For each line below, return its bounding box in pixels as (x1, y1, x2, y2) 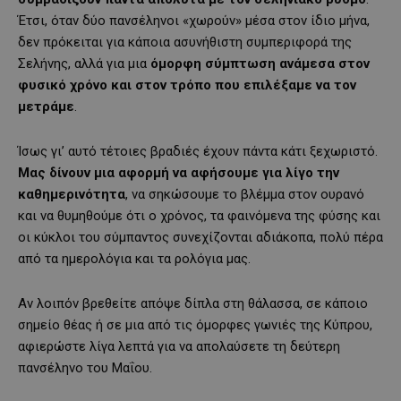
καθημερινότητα (18, 185, 125, 202)
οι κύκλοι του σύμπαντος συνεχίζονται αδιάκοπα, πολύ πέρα (18, 228, 383, 245)
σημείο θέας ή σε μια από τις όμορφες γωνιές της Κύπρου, (18, 316, 372, 333)
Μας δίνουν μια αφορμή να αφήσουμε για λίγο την (18, 164, 339, 181)
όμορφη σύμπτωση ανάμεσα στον (150, 55, 370, 72)
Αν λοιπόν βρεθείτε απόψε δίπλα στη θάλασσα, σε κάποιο (18, 294, 368, 311)
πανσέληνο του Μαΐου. (18, 359, 152, 376)
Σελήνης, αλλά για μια (18, 55, 150, 72)
